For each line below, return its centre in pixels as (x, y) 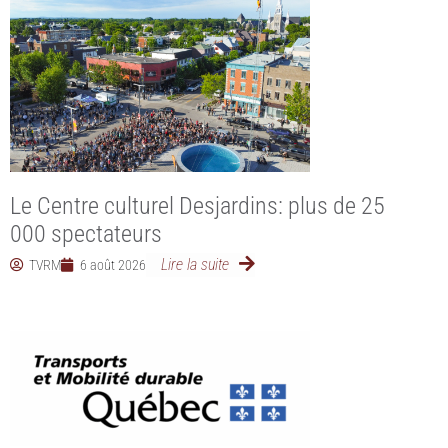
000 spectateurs (86, 233)
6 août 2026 (113, 264)
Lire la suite (195, 264)
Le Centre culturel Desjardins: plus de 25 (197, 205)
